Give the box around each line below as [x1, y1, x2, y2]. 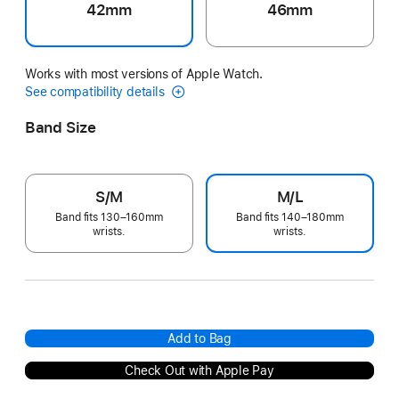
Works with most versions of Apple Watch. [25, 66, 264, 81]
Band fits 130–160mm [55, 210, 163, 224]
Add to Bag [167, 330, 232, 346]
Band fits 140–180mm [236, 210, 344, 224]
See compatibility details [25, 84, 168, 99]
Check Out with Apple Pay [125, 362, 274, 378]
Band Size [25, 118, 96, 136]
